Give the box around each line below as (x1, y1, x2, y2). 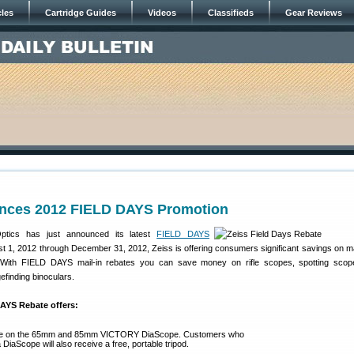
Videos (148, 8, 176, 17)
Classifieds (208, 8, 254, 17)
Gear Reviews (285, 8, 342, 17)
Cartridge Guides (45, 8, 116, 17)
